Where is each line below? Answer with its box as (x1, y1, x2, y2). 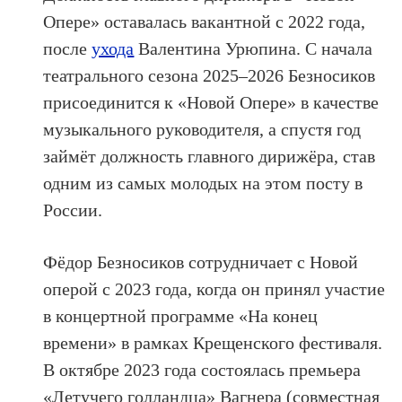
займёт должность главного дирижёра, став (43, 145, 376, 166)
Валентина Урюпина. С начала (134, 38, 373, 58)
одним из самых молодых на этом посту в (43, 172, 363, 193)
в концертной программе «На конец (43, 305, 319, 326)
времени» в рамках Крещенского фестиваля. (43, 332, 383, 353)
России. (43, 199, 103, 220)
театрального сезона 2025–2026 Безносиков (43, 65, 376, 85)
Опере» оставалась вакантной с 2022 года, (43, 11, 366, 31)
